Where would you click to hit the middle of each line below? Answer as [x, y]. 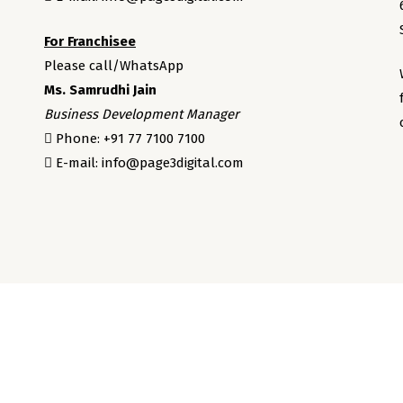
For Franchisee [90, 41]
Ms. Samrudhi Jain [100, 90]
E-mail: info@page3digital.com [148, 162]
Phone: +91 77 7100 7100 [128, 138]
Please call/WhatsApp [113, 65]
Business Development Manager [141, 114]
